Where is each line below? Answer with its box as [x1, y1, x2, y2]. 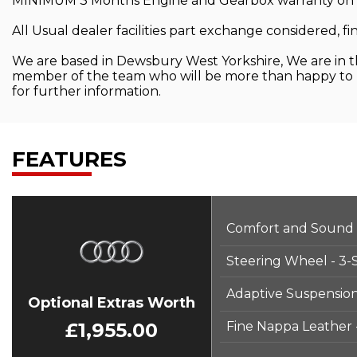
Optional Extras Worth [28, 294, 195, 312]
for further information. [12, 84, 161, 99]
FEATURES [12, 147, 127, 172]
